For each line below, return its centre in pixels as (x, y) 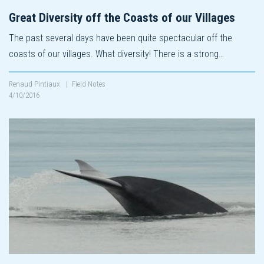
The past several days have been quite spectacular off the (121, 38)
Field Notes (89, 84)
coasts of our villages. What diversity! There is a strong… (116, 54)
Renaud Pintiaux (35, 84)
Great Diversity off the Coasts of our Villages (122, 17)
